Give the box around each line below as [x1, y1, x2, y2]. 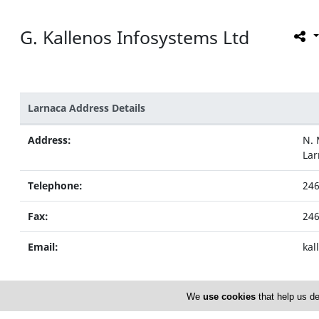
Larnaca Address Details [27, 101, 145, 115]
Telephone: [27, 179, 83, 193]
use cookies [202, 291, 256, 302]
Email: [27, 240, 58, 254]
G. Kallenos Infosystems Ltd [20, 24, 249, 49]
